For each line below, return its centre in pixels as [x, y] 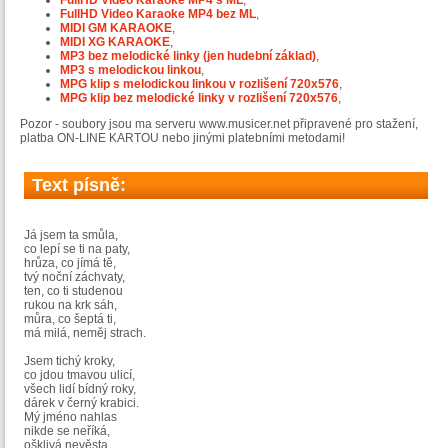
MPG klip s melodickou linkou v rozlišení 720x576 [199, 84]
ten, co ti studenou [73, 291]
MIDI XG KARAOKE [115, 42]
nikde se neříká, [67, 431]
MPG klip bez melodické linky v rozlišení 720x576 [199, 98]
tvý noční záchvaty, [74, 277]
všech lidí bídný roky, [80, 389]
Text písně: [79, 185]
